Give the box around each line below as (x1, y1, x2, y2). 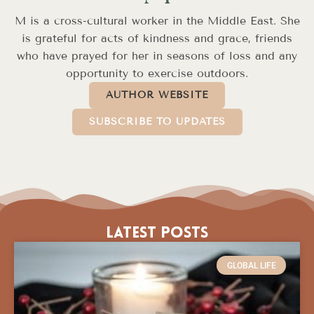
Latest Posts (106, 226, 208, 243)
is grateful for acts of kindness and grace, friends (22, 32, 292, 46)
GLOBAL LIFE (226, 260, 276, 271)
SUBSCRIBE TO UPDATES (88, 116, 226, 128)
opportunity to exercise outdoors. (66, 67, 248, 81)
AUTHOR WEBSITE (106, 89, 208, 102)
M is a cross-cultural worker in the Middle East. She (14, 14, 300, 28)
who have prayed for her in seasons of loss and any (17, 49, 297, 63)
